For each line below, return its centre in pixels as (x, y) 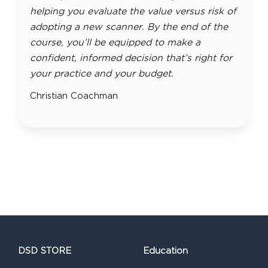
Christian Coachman (74, 95)
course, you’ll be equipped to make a (115, 42)
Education (165, 250)
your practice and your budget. (102, 73)
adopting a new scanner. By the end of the (129, 27)
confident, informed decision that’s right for (131, 58)
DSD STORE (45, 250)
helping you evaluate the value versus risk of (133, 11)
